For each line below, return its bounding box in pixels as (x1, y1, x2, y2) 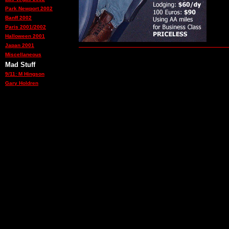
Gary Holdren (5, 80, 38, 86)
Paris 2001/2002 (5, 24, 46, 30)
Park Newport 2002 (5, 6, 53, 11)
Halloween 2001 (5, 33, 45, 39)
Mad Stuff (5, 61, 35, 68)
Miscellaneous (5, 52, 41, 57)
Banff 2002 (5, 15, 32, 20)
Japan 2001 (5, 42, 34, 48)
